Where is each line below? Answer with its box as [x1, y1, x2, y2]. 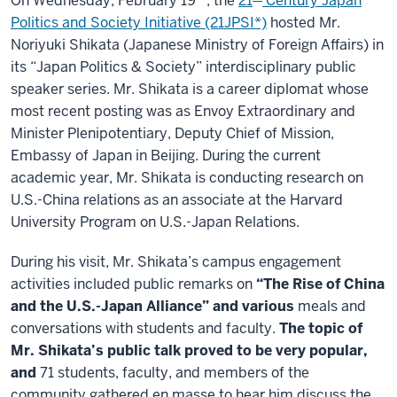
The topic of [279, 319, 362, 338]
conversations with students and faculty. [11, 319, 279, 338]
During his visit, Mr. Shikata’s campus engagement [11, 253, 341, 271]
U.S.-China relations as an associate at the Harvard [11, 191, 343, 209]
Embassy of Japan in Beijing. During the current [11, 146, 321, 165]
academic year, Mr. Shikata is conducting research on [11, 168, 363, 187]
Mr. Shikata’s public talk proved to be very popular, [11, 341, 368, 360]
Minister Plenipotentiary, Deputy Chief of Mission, [11, 124, 334, 143]
